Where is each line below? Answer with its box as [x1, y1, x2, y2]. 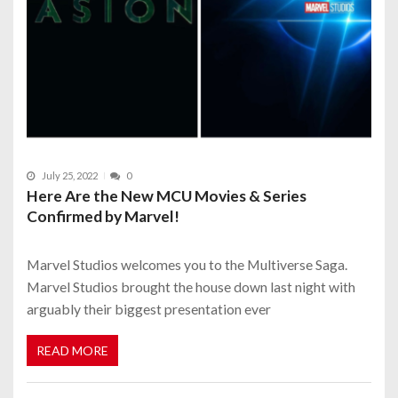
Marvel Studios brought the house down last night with [27, 277, 355, 295]
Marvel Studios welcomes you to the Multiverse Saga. [27, 255, 347, 273]
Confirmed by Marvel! [27, 206, 179, 226]
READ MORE [36, 343, 108, 359]
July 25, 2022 [42, 170, 98, 182]
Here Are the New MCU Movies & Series [27, 186, 306, 205]
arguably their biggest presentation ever [27, 299, 271, 317]
